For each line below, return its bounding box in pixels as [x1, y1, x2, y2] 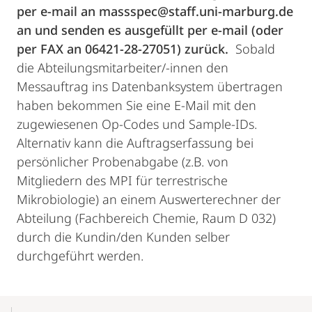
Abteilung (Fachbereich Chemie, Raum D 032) [17, 210, 276, 226]
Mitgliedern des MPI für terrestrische [17, 172, 228, 189]
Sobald [228, 40, 275, 57]
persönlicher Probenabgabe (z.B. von [17, 153, 228, 170]
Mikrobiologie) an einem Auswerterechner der [17, 191, 281, 208]
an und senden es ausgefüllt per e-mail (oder [17, 22, 283, 38]
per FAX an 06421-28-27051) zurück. [17, 40, 228, 57]
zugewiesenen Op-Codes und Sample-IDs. [17, 116, 257, 132]
